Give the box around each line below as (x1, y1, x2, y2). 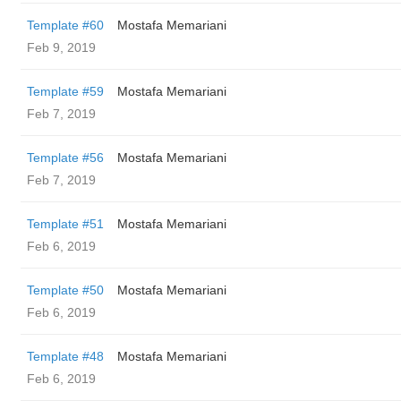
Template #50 (27, 283, 104, 297)
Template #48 (27, 349, 104, 363)
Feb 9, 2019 (27, 40, 96, 55)
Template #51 (27, 217, 104, 231)
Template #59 (27, 84, 104, 98)
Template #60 (27, 18, 104, 32)
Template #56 (27, 150, 104, 165)
